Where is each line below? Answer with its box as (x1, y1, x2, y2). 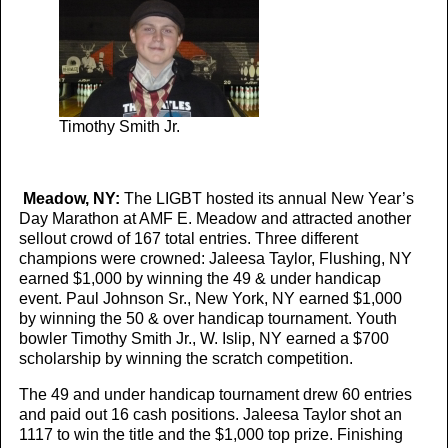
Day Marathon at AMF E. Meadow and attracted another (19, 210, 411, 227)
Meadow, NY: (19, 190, 124, 207)
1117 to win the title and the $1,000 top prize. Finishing (19, 426, 403, 443)
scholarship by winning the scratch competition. (19, 350, 353, 367)
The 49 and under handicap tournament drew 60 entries (19, 386, 412, 403)
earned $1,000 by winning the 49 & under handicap (19, 270, 381, 287)
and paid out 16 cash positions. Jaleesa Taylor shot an (19, 406, 402, 423)
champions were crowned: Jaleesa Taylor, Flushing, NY (19, 250, 412, 267)
